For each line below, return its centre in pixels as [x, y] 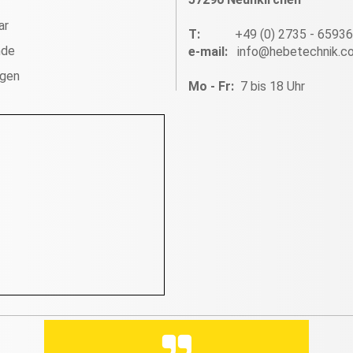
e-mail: [213, 52]
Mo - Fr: [214, 86]
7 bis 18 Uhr [274, 86]
